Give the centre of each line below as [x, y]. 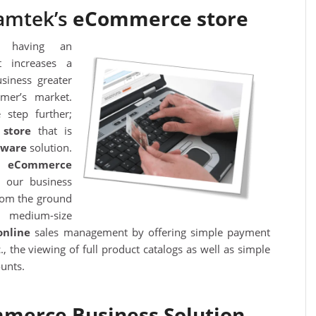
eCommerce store [160, 18]
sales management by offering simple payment [150, 232]
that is [51, 131]
